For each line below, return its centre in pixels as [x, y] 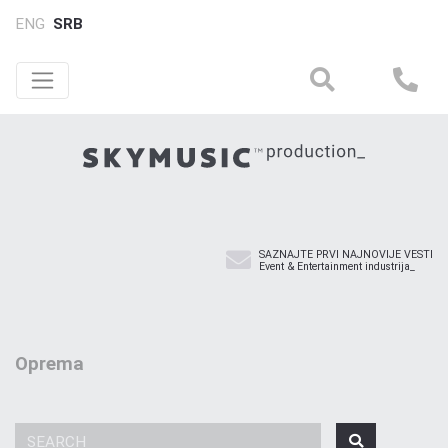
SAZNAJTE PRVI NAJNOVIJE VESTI [346, 254]
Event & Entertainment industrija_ [337, 266]
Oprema [49, 363]
